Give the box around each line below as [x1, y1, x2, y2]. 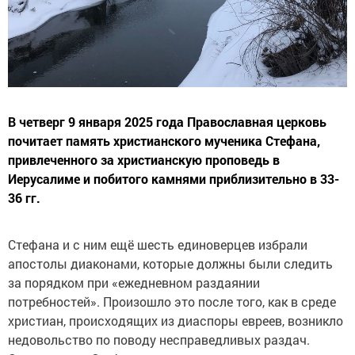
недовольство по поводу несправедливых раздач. [8, 330, 310, 348]
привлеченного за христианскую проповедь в [8, 151, 280, 168]
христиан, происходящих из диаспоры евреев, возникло [8, 311, 343, 329]
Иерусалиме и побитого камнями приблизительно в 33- [8, 170, 339, 187]
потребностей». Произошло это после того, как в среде [8, 292, 336, 310]
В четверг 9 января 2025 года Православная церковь [8, 113, 326, 130]
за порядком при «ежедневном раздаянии [8, 273, 260, 291]
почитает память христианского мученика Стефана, [8, 132, 320, 149]
